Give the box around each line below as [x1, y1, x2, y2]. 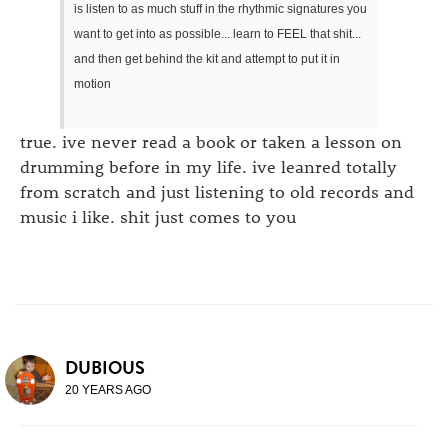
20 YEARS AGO [65, 382, 151, 397]
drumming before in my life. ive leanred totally [20, 154, 397, 177]
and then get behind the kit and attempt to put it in [74, 52, 340, 67]
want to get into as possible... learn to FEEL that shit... [74, 27, 361, 42]
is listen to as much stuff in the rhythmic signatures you [74, 2, 367, 17]
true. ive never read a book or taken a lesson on [20, 129, 402, 152]
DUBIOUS [65, 353, 145, 381]
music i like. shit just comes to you [20, 204, 296, 227]
